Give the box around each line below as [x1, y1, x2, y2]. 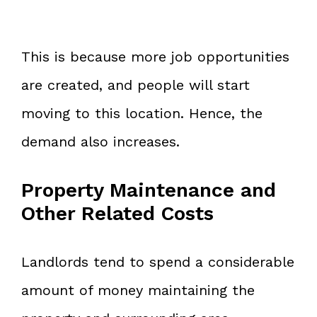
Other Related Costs [21, 201, 214, 225]
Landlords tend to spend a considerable [21, 253, 294, 270]
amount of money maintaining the [21, 281, 255, 299]
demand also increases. [21, 132, 180, 150]
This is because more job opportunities [21, 47, 289, 65]
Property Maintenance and [21, 178, 276, 202]
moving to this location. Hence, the [21, 104, 263, 122]
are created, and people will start [21, 76, 250, 93]
